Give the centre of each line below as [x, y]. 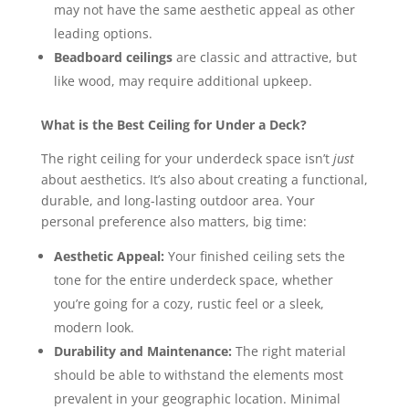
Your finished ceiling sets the [254, 257]
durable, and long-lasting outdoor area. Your [178, 201]
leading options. [103, 34]
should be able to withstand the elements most [198, 375]
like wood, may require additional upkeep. [183, 81]
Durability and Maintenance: [142, 351]
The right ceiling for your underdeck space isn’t [187, 159]
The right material [288, 351]
